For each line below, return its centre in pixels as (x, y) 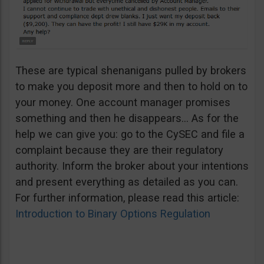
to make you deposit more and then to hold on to (131, 87)
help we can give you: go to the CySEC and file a (130, 134)
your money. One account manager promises (123, 103)
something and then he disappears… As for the (127, 118)
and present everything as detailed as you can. (127, 182)
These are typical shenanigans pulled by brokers (131, 71)
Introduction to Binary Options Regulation (113, 214)
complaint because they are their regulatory (119, 150)
